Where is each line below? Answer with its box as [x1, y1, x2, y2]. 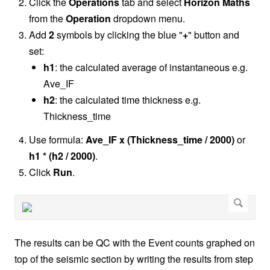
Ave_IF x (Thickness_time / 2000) [86, 133, 234, 147]
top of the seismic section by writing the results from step [14, 252, 253, 266]
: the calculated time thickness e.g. [55, 93, 201, 107]
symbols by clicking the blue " [54, 28, 183, 42]
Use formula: [29, 133, 86, 147]
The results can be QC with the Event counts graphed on [14, 236, 255, 250]
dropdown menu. [111, 11, 185, 26]
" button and [188, 28, 239, 42]
